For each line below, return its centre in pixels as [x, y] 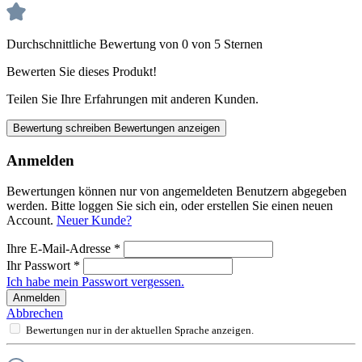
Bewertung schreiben [63, 128]
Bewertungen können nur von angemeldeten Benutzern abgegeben [177, 192]
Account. [32, 221]
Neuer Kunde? [94, 221]
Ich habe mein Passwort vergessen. [95, 282]
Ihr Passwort [40, 266]
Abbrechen [35, 314]
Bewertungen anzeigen [167, 128]
